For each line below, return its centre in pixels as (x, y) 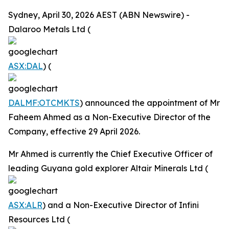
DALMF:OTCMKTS (44, 103)
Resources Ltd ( (39, 219)
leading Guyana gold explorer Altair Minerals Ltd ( (108, 168)
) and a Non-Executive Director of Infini (121, 205)
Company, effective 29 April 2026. (74, 131)
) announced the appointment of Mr (150, 103)
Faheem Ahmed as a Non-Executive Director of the (109, 117)
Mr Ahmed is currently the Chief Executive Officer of (110, 154)
